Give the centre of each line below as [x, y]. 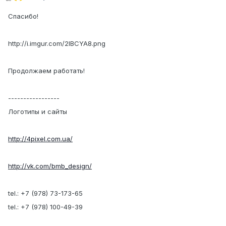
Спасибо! [23, 16]
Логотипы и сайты [38, 112]
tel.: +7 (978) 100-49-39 [45, 207]
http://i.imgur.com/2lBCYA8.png [57, 44]
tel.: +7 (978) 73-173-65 [45, 193]
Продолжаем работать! [46, 71]
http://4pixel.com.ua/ [40, 139]
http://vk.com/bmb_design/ [50, 166]
